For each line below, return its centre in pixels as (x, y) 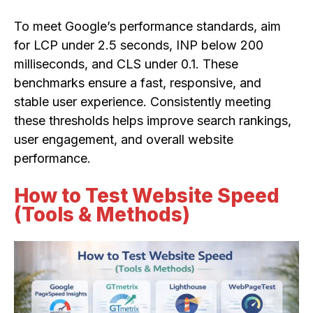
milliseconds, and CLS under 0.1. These (126, 64)
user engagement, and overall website (124, 140)
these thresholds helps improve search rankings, (153, 121)
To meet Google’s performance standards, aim (147, 27)
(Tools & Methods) (102, 215)
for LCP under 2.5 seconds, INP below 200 (139, 45)
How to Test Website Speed (147, 196)
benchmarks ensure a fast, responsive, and (138, 83)
